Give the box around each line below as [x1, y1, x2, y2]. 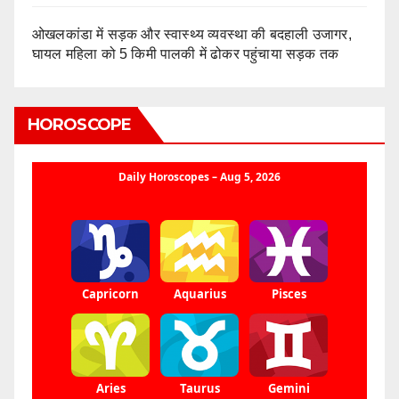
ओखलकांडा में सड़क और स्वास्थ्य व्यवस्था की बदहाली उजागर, [32, 27, 352, 43]
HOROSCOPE [28, 115, 131, 135]
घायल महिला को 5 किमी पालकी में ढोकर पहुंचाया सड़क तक [32, 46, 339, 62]
